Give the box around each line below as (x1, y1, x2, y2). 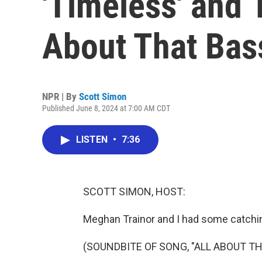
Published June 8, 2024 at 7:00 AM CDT (42, 104, 170, 113)
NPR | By (42, 91, 79, 102)
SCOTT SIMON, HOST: (83, 185, 185, 198)
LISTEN (76, 134, 110, 145)
